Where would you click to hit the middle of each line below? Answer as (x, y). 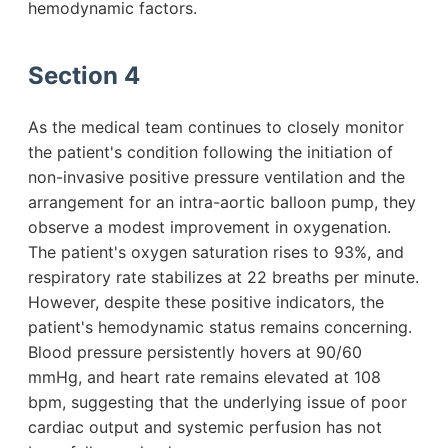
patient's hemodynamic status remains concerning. (220, 326)
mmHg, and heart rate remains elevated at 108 (204, 376)
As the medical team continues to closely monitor (216, 126)
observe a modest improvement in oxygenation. (209, 226)
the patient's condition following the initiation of (210, 151)
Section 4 (84, 76)
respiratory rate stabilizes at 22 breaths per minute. (223, 276)
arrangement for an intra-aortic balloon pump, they (222, 201)
